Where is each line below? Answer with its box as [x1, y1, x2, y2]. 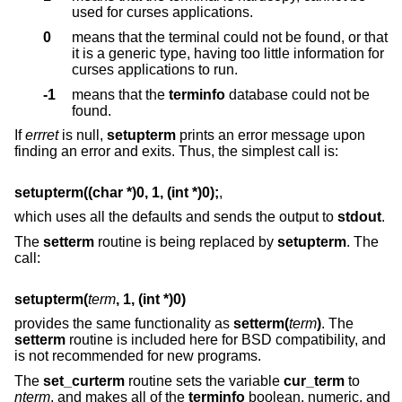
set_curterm [43, 372, 125, 389]
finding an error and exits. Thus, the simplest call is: [14, 144, 338, 160]
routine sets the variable [125, 372, 284, 389]
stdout [337, 209, 381, 225]
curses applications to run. [72, 61, 238, 77]
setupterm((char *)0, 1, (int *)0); [14, 184, 219, 200]
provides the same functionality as [14, 316, 233, 332]
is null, [58, 127, 107, 144]
